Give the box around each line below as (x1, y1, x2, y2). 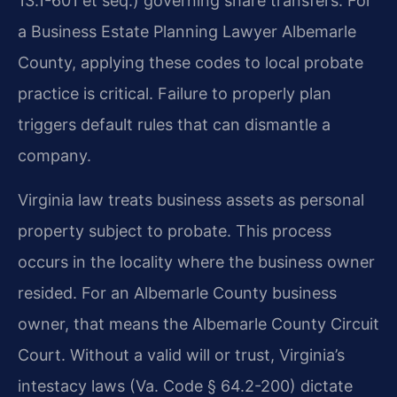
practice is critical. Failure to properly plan (18, 84, 331, 104)
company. (18, 146, 91, 166)
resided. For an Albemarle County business (18, 283, 337, 302)
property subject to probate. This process (18, 221, 331, 240)
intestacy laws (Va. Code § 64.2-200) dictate (18, 376, 353, 395)
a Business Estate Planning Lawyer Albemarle (18, 22, 356, 42)
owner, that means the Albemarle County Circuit (18, 314, 379, 333)
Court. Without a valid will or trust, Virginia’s (18, 345, 345, 364)
